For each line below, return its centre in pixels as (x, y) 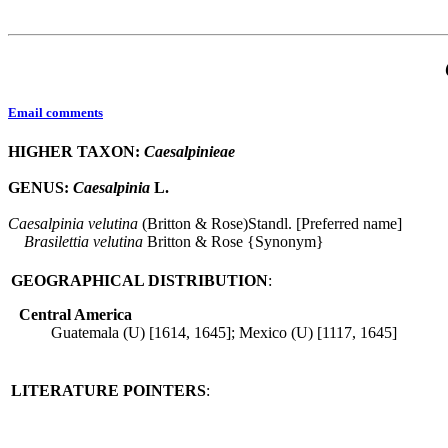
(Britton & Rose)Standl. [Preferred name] (270, 224)
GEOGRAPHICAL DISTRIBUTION (139, 281)
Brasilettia (56, 242)
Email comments (55, 113)
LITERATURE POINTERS (108, 391)
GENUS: (40, 188)
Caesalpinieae (189, 152)
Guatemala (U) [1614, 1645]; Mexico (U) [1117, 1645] (224, 333)
